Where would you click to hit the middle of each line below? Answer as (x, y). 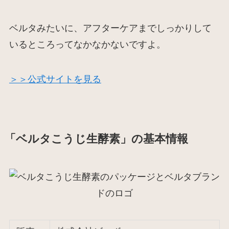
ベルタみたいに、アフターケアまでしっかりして (110, 28)
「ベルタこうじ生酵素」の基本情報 (96, 139)
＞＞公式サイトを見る (55, 79)
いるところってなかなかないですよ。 (87, 45)
